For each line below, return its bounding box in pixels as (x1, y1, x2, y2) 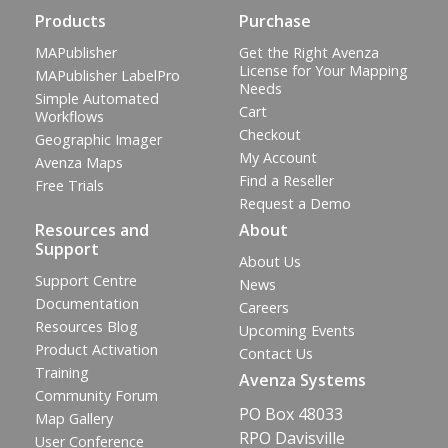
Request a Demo (239, 193, 351, 213)
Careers (239, 297, 289, 317)
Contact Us (239, 343, 313, 363)
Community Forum (35, 385, 158, 405)
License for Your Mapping (239, 60, 408, 80)
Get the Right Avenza (239, 42, 379, 62)
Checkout (239, 124, 301, 144)
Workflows (35, 106, 104, 126)
